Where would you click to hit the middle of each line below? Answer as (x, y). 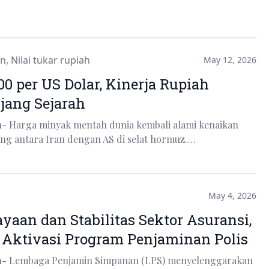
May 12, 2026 (230, 59)
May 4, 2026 (232, 195)
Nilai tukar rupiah (50, 60)
